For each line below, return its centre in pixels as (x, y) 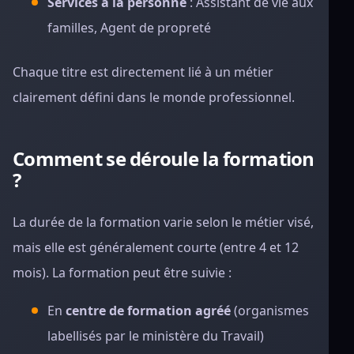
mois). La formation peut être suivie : (122, 273)
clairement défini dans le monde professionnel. (154, 97)
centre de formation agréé (148, 311)
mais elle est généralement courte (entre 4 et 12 (156, 247)
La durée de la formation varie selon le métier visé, (163, 222)
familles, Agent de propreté (129, 28)
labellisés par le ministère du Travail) (156, 336)
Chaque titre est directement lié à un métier (143, 72)
